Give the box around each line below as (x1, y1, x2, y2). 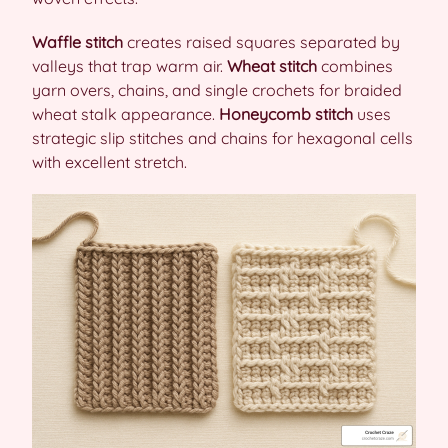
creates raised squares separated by (123, 31, 400, 52)
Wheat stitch (227, 55, 317, 76)
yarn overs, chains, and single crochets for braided (32, 79, 402, 100)
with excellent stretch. (32, 151, 187, 172)
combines (317, 55, 393, 76)
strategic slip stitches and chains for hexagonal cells (32, 127, 413, 148)
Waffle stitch (32, 31, 123, 52)
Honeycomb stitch (219, 103, 353, 124)
